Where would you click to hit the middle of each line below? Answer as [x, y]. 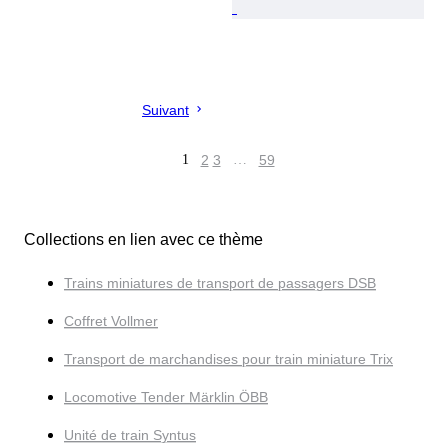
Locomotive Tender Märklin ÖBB [166, 397]
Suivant [165, 110]
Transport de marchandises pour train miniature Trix [228, 359]
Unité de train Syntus [130, 435]
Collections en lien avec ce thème [143, 240]
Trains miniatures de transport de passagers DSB [220, 283]
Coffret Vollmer [111, 321]
